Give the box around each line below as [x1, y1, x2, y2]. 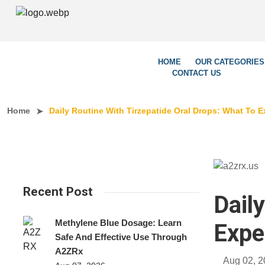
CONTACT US [172, 68, 221, 77]
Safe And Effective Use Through [55, 232, 188, 242]
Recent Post [22, 185, 93, 199]
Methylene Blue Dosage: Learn [55, 218, 182, 228]
